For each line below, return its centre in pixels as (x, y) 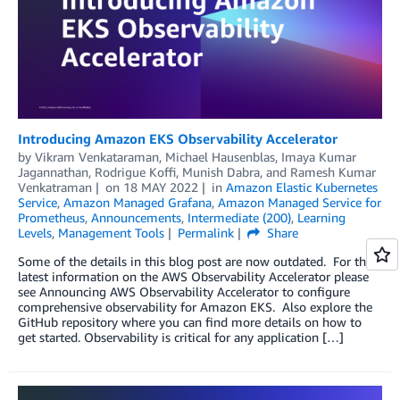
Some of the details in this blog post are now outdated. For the (195, 261)
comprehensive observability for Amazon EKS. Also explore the (195, 306)
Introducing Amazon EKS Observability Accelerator (178, 138)
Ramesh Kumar (333, 171)
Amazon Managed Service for (300, 202)
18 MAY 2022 (160, 187)
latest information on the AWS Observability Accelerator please (193, 276)
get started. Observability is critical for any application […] (181, 337)
